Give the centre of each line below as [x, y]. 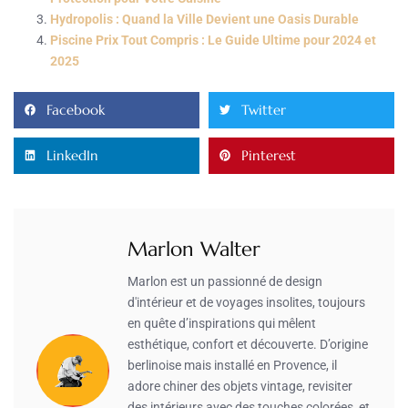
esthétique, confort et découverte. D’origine [248, 344]
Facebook [76, 110]
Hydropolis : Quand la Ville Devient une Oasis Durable [204, 19]
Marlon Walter [194, 249]
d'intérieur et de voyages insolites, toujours [246, 302]
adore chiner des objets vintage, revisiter [240, 386]
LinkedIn [72, 156]
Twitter [264, 110]
